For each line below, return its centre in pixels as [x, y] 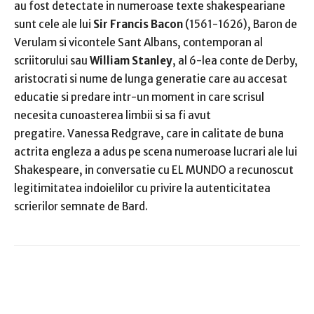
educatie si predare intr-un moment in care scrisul [139, 97]
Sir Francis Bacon [138, 25]
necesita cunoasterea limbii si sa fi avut [112, 116]
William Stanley [131, 61]
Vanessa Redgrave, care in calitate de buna [176, 134]
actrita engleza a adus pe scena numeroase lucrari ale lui [156, 152]
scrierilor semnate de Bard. [81, 207]
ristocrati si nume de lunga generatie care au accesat [154, 79]
